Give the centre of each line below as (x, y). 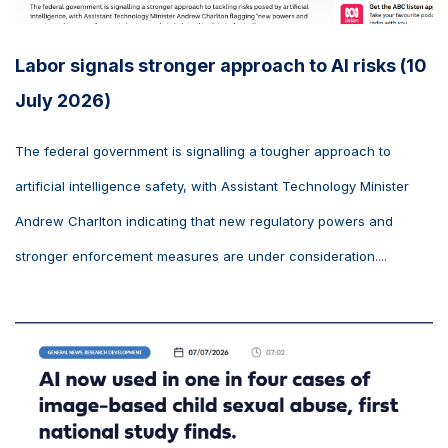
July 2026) (63, 101)
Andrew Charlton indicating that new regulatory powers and (204, 221)
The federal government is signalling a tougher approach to (203, 151)
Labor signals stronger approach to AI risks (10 (221, 66)
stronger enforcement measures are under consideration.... (201, 256)
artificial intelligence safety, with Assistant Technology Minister (212, 186)
